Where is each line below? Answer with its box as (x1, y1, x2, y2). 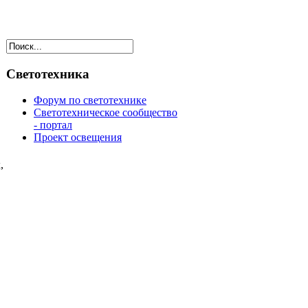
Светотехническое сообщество (34, 107, 177, 119)
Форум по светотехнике (34, 94, 146, 107)
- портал (34, 119, 72, 131)
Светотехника (6, 66, 89, 81)
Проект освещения (34, 131, 122, 144)
